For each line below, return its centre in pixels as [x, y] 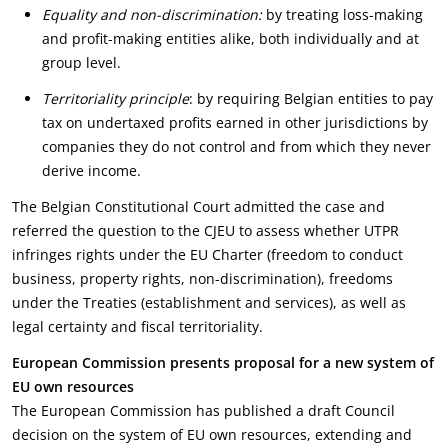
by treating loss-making [342, 14]
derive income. [91, 170]
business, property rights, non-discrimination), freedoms [202, 278]
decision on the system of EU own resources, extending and [212, 434]
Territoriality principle [115, 98]
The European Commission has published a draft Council [203, 410]
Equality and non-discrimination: [152, 14]
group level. [81, 62]
